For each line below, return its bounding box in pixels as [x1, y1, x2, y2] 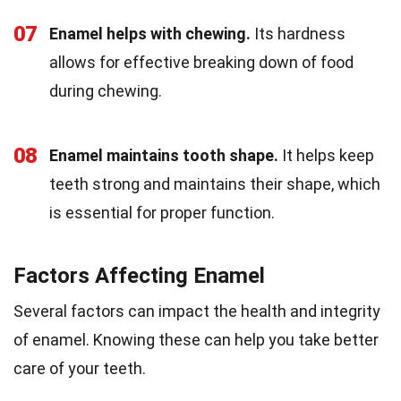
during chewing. [49, 81, 162, 101]
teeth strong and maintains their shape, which [49, 175, 380, 194]
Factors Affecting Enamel [13, 263, 265, 289]
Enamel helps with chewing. [49, 24, 251, 44]
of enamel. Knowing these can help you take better [13, 330, 379, 350]
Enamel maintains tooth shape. [49, 146, 278, 166]
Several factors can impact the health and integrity [13, 302, 380, 321]
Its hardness [251, 24, 346, 44]
